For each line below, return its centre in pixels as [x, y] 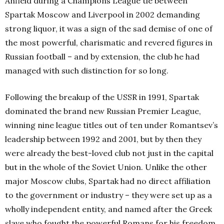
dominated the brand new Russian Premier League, [103, 111]
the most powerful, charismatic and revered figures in [109, 42]
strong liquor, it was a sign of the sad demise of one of [109, 28]
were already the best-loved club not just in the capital [109, 153]
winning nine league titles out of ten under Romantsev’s [111, 125]
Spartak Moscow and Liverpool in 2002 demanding [102, 14]
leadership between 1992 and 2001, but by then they [103, 139]
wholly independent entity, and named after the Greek [108, 209]
